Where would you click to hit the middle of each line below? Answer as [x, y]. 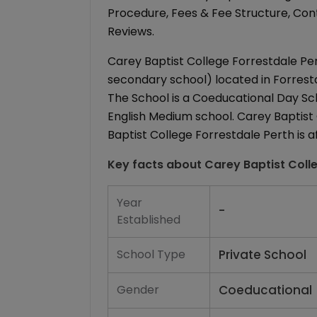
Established [149, 220]
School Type [151, 254]
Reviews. [131, 31]
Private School [263, 255]
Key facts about [156, 165]
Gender [138, 290]
